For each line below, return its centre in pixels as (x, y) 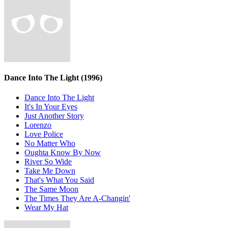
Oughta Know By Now (63, 152)
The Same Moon (51, 189)
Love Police (44, 134)
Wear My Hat (46, 207)
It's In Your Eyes (51, 106)
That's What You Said (59, 180)
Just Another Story (54, 116)
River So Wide (48, 161)
